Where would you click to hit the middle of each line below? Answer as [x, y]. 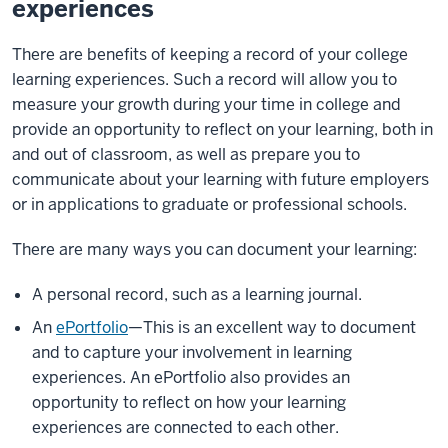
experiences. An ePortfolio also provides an [191, 377]
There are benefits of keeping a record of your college [210, 54]
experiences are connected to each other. [185, 427]
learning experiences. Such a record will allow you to [204, 79]
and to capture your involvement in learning [192, 352]
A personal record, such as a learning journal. [197, 294]
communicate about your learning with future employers [220, 179]
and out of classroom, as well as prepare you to [186, 154]
